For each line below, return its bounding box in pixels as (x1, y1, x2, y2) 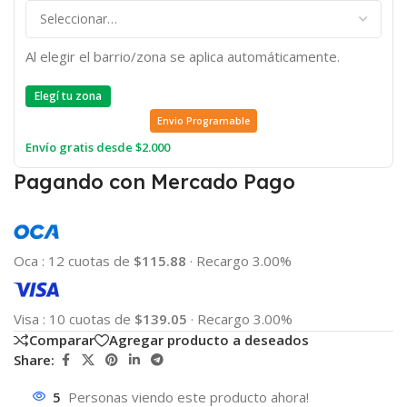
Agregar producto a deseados (109, 331, 309, 350)
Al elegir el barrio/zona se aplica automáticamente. (25, 46, 340, 65)
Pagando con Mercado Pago (14, 168, 295, 194)
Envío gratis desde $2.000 (25, 138, 170, 155)
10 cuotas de (49, 309, 134, 328)
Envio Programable (156, 114, 250, 127)
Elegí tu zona (35, 87, 102, 104)
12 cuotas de (48, 251, 134, 270)
